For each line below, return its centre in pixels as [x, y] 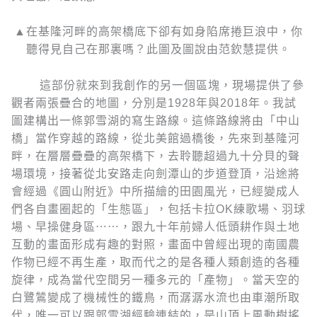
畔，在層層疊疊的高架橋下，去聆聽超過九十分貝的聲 [156, 156]
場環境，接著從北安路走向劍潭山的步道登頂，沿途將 [156, 173]
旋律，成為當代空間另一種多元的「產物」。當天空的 [156, 279]
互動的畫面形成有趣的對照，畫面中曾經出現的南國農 [156, 244]
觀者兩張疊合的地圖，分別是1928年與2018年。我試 [154, 103]
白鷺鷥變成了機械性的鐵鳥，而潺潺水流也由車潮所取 [156, 297]
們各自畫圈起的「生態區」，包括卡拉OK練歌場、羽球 [158, 209]
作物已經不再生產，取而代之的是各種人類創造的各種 [156, 262]
